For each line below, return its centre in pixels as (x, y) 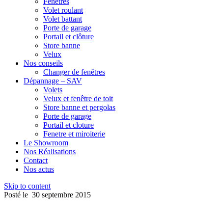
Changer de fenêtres (74, 72)
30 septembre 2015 (61, 195)
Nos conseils (43, 63)
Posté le (18, 195)
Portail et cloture (69, 125)
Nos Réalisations (50, 151)
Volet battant (63, 19)
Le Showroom (46, 143)
